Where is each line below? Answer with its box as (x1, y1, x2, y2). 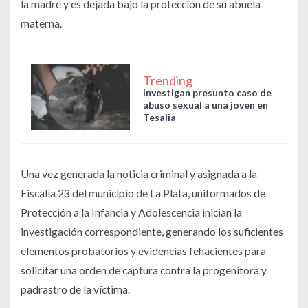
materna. (21, 16, 62, 30)
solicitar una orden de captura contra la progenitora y (21, 263, 267, 277)
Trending (143, 72, 192, 88)
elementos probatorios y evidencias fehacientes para (21, 244, 266, 258)
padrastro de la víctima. (21, 283, 130, 296)
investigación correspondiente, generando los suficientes (21, 225, 283, 239)
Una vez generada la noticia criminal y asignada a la (21, 167, 257, 181)
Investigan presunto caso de (143, 86, 272, 98)
